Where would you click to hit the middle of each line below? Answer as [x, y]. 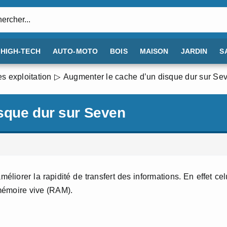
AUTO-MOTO [75, 51]
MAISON [154, 51]
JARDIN [194, 51]
